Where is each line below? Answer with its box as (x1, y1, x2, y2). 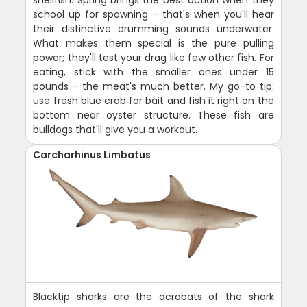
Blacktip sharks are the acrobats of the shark (33, 289, 274, 304)
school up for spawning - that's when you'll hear (33, 7, 274, 21)
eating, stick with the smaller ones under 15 (33, 64, 274, 79)
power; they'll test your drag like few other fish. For (33, 50, 274, 64)
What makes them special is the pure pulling (33, 36, 274, 50)
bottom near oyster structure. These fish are (33, 108, 274, 122)
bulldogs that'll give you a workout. (33, 122, 198, 136)
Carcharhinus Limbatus (33, 147, 151, 162)
